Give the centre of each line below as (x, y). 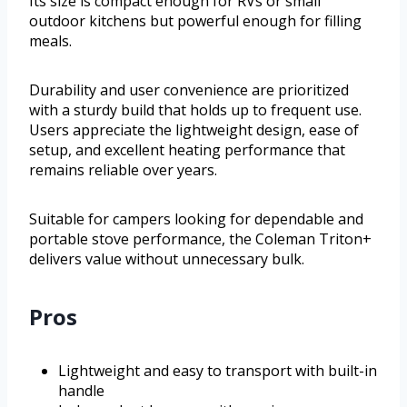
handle (81, 391)
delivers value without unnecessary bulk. (167, 259)
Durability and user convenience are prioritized (189, 90)
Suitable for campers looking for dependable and (196, 219)
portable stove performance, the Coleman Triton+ (200, 239)
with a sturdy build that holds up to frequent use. (195, 110)
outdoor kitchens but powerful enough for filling (195, 21)
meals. (50, 41)
